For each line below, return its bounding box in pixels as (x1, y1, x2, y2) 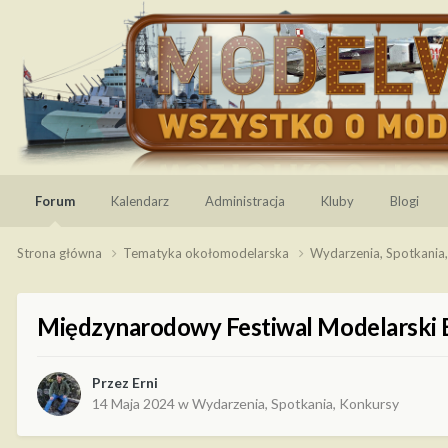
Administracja (205, 193, 285, 209)
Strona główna (17, 244, 105, 261)
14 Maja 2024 (92, 395, 175, 413)
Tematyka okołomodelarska (123, 244, 292, 261)
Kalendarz (111, 193, 169, 209)
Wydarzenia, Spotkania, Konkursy (192, 395, 399, 413)
